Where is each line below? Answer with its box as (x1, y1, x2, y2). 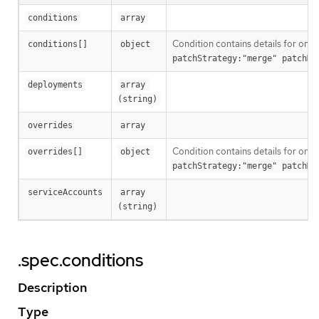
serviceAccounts (28, 187, 103, 198)
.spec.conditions (18, 249, 143, 272)
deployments (28, 80, 83, 90)
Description (18, 279, 87, 296)
